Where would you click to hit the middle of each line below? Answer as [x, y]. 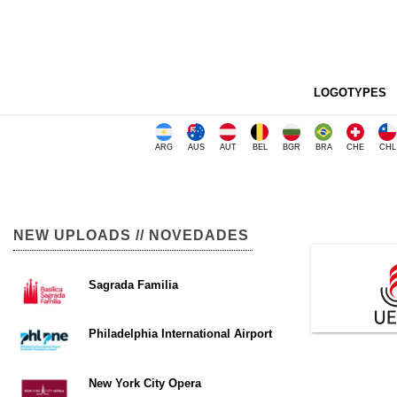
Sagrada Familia [133, 285]
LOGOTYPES [350, 93]
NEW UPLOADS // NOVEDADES [131, 235]
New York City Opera [145, 383]
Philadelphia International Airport [180, 334]
